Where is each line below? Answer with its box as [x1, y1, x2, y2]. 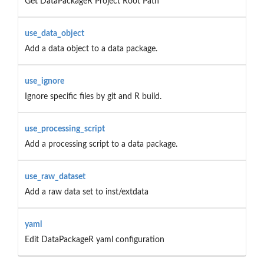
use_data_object [24, 29, 84, 38]
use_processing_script [24, 124, 105, 133]
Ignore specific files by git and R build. [24, 92, 161, 101]
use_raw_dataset [24, 172, 85, 181]
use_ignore [24, 77, 64, 85]
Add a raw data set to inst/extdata [24, 187, 148, 196]
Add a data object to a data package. [24, 44, 157, 53]
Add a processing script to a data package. [24, 140, 177, 148]
